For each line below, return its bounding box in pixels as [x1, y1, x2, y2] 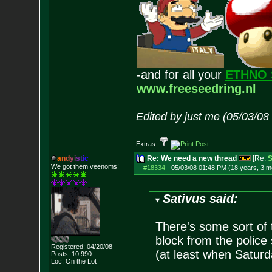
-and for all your [136, 68, 225, 81]
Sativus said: [163, 192, 239, 205]
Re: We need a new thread [146, 154, 237, 163]
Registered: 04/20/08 [50, 243, 112, 250]
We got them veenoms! [50, 163, 119, 170]
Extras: [135, 140, 159, 148]
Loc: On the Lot [50, 257, 97, 265]
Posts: [50, 250, 70, 257]
